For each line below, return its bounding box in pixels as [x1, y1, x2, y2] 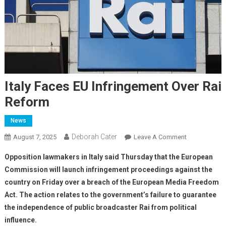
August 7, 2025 [13, 133, 56, 141]
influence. [4, 216, 37, 224]
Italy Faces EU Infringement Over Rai [4, 79, 221, 94]
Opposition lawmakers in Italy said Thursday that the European [4, 153, 213, 161]
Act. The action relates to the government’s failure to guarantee [4, 191, 216, 199]
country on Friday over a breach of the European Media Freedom [4, 178, 219, 187]
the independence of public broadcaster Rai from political [4, 203, 197, 212]
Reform [4, 94, 49, 110]
